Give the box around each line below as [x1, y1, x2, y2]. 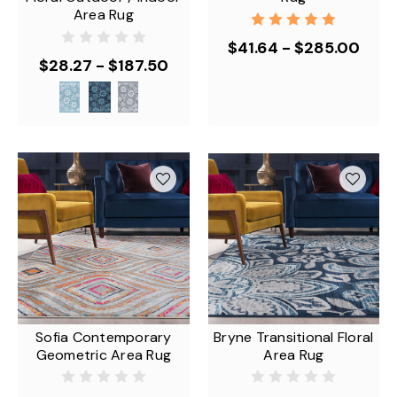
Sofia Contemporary [35, 327, 172, 346]
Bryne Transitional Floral [214, 327, 374, 346]
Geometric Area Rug [35, 345, 171, 364]
